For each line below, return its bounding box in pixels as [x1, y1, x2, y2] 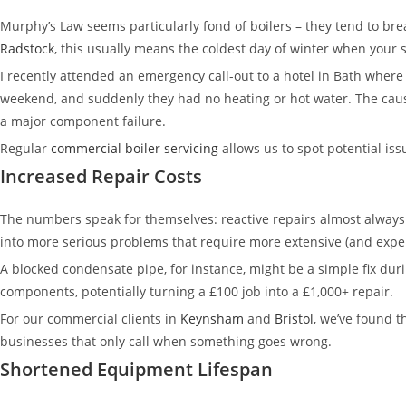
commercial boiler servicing [47, 139, 218, 157]
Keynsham [177, 309, 244, 327]
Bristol [271, 309, 314, 327]
